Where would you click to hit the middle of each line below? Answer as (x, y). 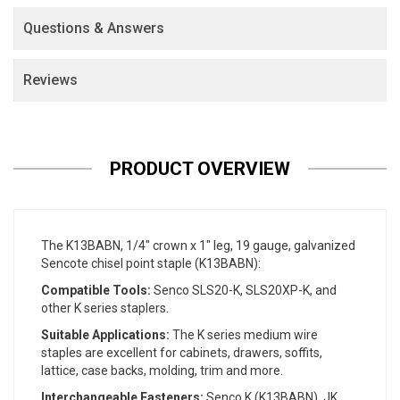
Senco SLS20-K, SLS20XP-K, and (244, 291)
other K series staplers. (105, 308)
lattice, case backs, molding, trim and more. (162, 371)
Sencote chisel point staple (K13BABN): (151, 264)
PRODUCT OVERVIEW (200, 169)
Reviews (50, 80)
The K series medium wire (244, 335)
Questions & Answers (94, 29)
